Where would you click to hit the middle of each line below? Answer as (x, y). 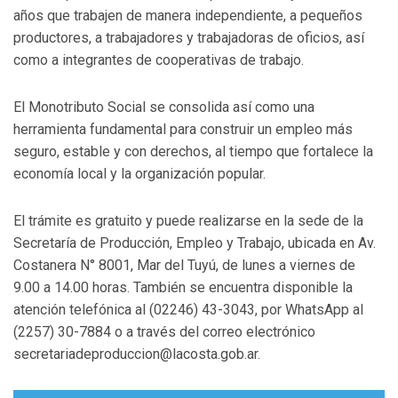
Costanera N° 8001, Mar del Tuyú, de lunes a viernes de (184, 265)
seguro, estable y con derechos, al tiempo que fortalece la (193, 151)
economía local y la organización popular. (139, 173)
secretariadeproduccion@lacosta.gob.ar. (137, 354)
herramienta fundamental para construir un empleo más (183, 129)
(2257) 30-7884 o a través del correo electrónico (164, 331)
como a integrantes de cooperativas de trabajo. (159, 60)
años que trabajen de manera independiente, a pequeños (188, 15)
